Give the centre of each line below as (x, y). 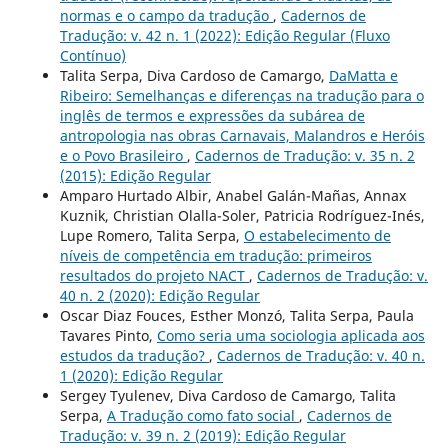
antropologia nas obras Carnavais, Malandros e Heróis (242, 136)
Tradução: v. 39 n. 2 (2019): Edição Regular (202, 436)
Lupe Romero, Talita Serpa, (151, 236)
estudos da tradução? (134, 356)
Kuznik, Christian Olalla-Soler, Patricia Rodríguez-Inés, (242, 216)
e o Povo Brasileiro (123, 156)
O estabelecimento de (317, 236)
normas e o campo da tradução (166, 16)
